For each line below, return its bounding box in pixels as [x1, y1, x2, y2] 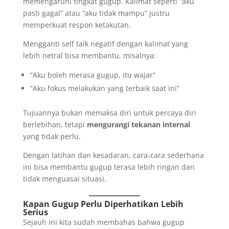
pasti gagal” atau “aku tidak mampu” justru [22, 8, 170, 18]
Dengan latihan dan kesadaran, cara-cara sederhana [22, 150, 204, 161]
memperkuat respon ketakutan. [22, 20, 131, 30]
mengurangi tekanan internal [86, 120, 190, 130]
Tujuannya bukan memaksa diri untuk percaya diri [22, 108, 196, 118]
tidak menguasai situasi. [22, 174, 106, 184]
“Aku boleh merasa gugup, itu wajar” [30, 70, 155, 80]
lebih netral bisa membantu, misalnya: [22, 51, 156, 61]
